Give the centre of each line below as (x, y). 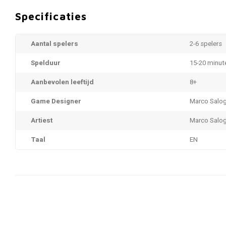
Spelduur (46, 63)
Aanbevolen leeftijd (62, 82)
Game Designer (56, 101)
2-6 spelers (206, 44)
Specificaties (51, 16)
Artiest (42, 121)
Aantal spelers (54, 44)
